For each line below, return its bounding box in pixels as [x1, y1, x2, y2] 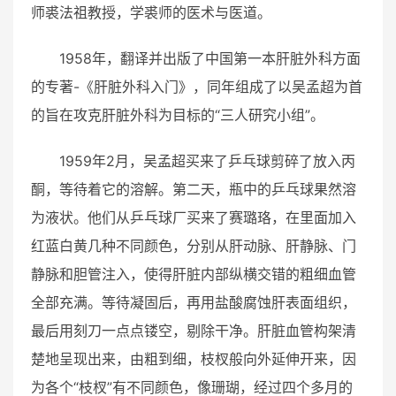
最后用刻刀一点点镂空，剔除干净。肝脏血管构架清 [31, 321, 356, 339]
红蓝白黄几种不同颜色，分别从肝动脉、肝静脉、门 [31, 236, 356, 255]
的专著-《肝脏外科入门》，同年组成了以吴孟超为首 [31, 77, 362, 95]
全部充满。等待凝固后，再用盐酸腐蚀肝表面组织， [31, 293, 356, 311]
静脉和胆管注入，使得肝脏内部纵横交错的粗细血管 [31, 264, 356, 283]
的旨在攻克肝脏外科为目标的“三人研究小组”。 [31, 105, 324, 124]
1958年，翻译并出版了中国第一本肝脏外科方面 [59, 49, 361, 67]
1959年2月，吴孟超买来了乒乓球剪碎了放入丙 [59, 151, 355, 170]
